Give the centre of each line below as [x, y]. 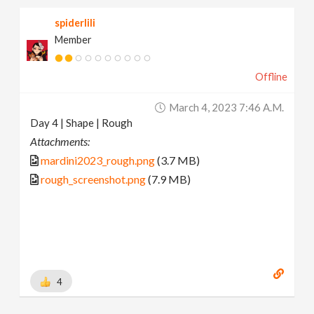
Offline [271, 77]
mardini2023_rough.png [98, 161]
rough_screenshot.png [94, 179]
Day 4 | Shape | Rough [82, 123]
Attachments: [60, 142]
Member [74, 40]
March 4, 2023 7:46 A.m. [226, 108]
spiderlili [75, 23]
